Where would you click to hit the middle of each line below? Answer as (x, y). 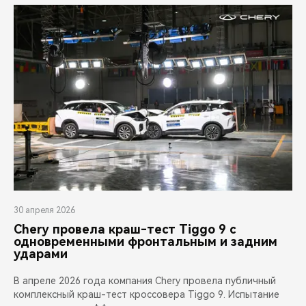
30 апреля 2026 (44, 211)
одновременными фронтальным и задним (145, 242)
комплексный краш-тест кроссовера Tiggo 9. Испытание (147, 295)
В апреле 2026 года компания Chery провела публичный (145, 281)
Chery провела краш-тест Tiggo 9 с (125, 229)
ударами (41, 254)
